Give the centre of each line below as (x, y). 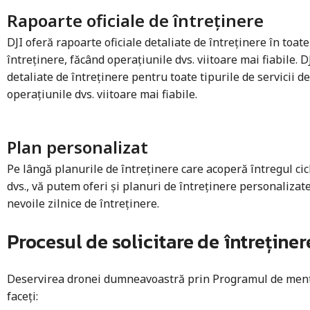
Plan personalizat (77, 147)
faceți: (22, 296)
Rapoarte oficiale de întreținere (135, 20)
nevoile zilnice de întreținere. (83, 203)
